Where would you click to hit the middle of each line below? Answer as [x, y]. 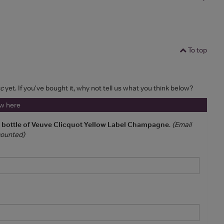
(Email [182, 124]
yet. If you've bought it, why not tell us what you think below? [98, 88]
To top [197, 50]
